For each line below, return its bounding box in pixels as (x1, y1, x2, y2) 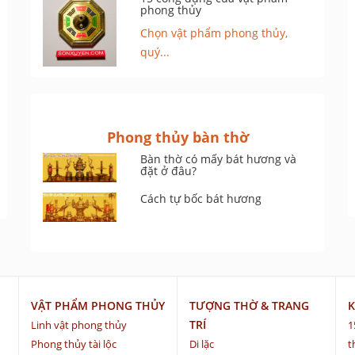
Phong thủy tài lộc (31, 337, 116, 352)
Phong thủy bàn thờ (106, 128, 249, 147)
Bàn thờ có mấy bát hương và (140, 151, 297, 167)
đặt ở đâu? (140, 163, 197, 179)
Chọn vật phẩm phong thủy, (140, 25, 288, 41)
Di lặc (189, 337, 214, 352)
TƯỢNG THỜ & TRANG (189, 298, 309, 314)
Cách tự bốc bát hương (140, 191, 262, 207)
